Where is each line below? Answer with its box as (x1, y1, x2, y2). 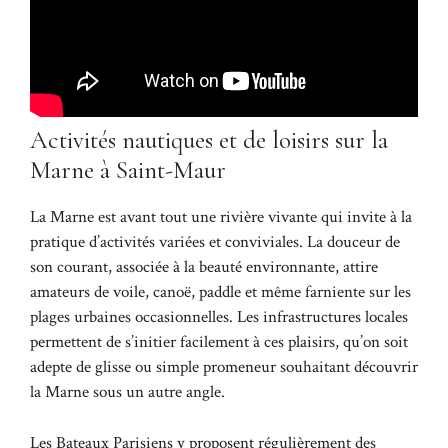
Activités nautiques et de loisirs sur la (30, 125, 388, 156)
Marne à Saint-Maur (30, 155, 226, 186)
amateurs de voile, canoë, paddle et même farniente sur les (30, 281, 411, 304)
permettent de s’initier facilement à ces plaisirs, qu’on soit (30, 331, 408, 354)
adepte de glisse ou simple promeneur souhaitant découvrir (30, 356, 418, 379)
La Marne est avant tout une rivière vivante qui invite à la (30, 206, 412, 229)
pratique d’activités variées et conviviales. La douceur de (30, 231, 400, 254)
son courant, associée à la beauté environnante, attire (30, 256, 378, 279)
